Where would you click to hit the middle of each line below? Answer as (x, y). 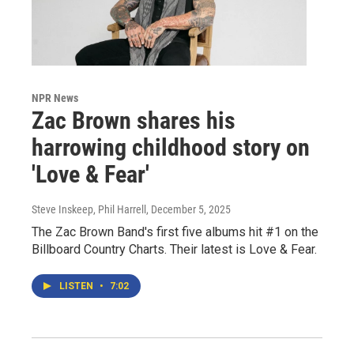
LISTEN (77, 286)
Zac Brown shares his (134, 121)
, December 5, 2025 (188, 210)
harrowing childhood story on (171, 148)
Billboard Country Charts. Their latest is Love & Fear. (174, 250)
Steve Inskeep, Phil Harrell (89, 210)
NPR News (55, 98)
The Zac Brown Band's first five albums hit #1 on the (175, 232)
